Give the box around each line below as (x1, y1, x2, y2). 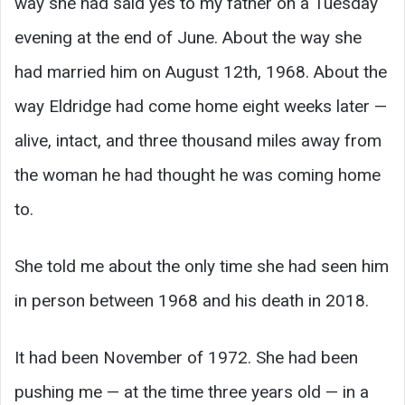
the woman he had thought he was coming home (14, 164, 381, 185)
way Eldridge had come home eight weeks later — (14, 95, 387, 117)
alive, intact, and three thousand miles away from (14, 129, 381, 151)
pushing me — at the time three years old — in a (14, 381, 369, 402)
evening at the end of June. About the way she (14, 26, 362, 48)
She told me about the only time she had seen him (14, 255, 389, 277)
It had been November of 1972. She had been (14, 346, 358, 368)
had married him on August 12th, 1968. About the (14, 61, 387, 82)
